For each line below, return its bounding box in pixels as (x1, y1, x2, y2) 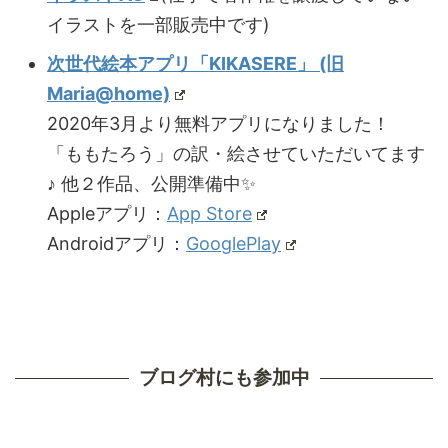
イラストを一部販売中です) (47, 13, 270, 35)
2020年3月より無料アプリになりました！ (47, 112, 390, 134)
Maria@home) (47, 82, 170, 104)
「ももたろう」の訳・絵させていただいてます (47, 142, 425, 164)
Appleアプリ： (47, 202, 167, 224)
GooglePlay (186, 232, 281, 254)
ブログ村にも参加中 (138, 366, 310, 390)
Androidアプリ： (47, 232, 186, 254)
